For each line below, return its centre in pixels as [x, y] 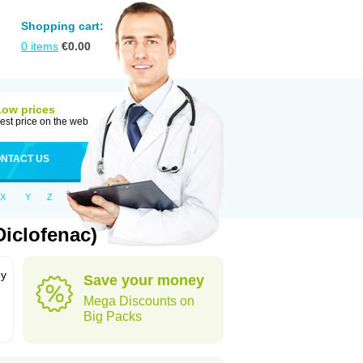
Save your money [144, 280]
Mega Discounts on [139, 301]
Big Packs [113, 316]
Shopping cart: [62, 26]
